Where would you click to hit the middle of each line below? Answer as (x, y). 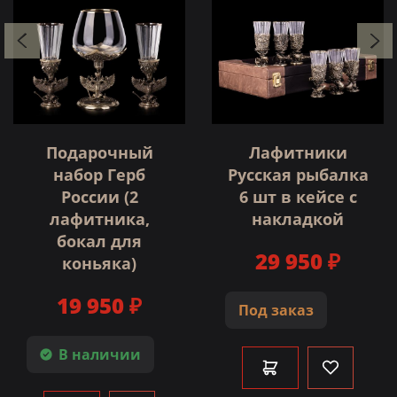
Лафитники (298, 152)
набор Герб (99, 174)
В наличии (100, 354)
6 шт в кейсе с (298, 196)
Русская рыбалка (298, 174)
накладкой (298, 218)
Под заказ (276, 310)
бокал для (99, 241)
